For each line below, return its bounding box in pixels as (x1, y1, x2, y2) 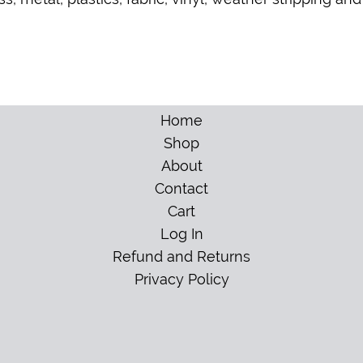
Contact (155, 180, 208, 197)
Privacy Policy (134, 271, 229, 288)
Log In (160, 225, 203, 242)
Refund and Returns (113, 248, 250, 265)
